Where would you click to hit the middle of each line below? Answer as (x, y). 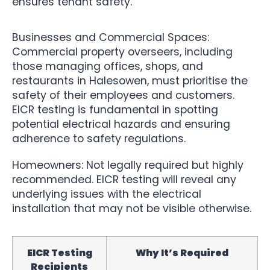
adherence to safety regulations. (99, 138)
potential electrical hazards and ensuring (121, 124)
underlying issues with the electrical (107, 194)
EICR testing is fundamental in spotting (115, 109)
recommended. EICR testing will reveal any (124, 179)
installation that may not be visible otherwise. (132, 208)
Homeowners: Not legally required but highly (128, 165)
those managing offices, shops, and (108, 66)
